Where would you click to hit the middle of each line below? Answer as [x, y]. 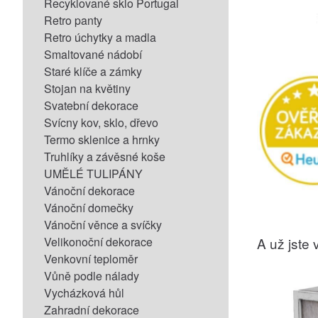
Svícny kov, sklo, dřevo [101, 122]
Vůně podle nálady [92, 276]
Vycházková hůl [84, 293]
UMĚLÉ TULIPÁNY [93, 174]
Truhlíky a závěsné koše [105, 157]
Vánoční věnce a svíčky [103, 225]
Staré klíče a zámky [93, 71]
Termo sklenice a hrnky [102, 139]
